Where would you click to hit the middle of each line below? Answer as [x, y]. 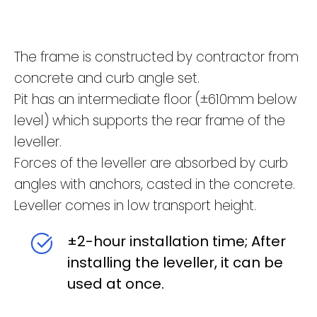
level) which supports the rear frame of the [150, 120]
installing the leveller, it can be [175, 262]
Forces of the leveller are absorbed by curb [151, 163]
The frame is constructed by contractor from [156, 57]
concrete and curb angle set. [107, 78]
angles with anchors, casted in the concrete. [155, 184]
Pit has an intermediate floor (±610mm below [155, 99]
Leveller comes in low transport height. [135, 205]
